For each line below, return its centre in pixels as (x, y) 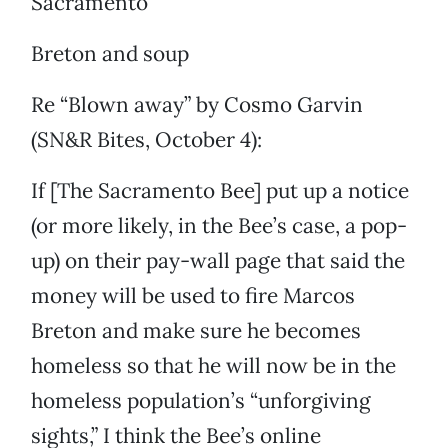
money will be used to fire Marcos (193, 296)
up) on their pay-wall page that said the (218, 261)
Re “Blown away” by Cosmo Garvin (197, 105)
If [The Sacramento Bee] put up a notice (220, 191)
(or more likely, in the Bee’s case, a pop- (219, 226)
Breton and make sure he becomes (196, 331)
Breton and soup (110, 54)
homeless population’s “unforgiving (201, 401)
